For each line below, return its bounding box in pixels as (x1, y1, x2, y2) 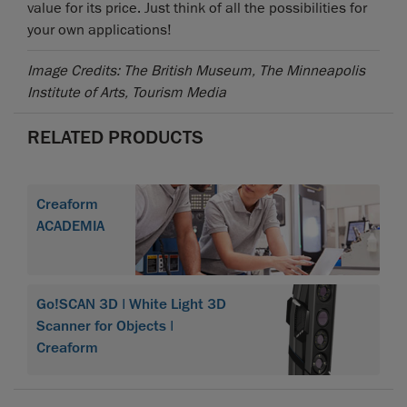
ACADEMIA (36, 216, 104, 235)
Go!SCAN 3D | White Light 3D (36, 294, 226, 313)
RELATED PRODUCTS (27, 124, 203, 150)
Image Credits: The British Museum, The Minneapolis (27, 61, 365, 80)
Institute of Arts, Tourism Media (27, 83, 226, 102)
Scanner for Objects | (36, 316, 174, 335)
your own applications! (27, 20, 172, 39)
